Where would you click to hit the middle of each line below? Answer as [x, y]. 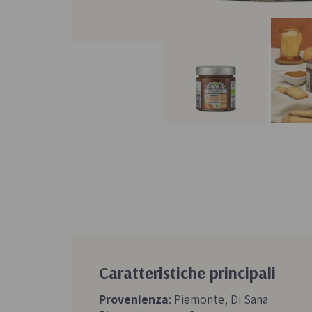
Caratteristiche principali [187, 273]
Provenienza [134, 299]
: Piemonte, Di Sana [218, 299]
